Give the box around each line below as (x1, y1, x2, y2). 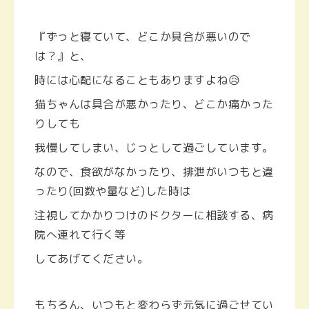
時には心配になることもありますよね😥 (34, 72, 240, 88)
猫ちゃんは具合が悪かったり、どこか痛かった (34, 97, 274, 112)
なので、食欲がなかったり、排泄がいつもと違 (34, 164, 274, 180)
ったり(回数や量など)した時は (34, 183, 191, 199)
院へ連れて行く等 (34, 227, 126, 243)
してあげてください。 (34, 251, 148, 267)
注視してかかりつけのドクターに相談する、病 (34, 208, 274, 223)
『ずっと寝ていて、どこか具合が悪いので (34, 29, 251, 45)
